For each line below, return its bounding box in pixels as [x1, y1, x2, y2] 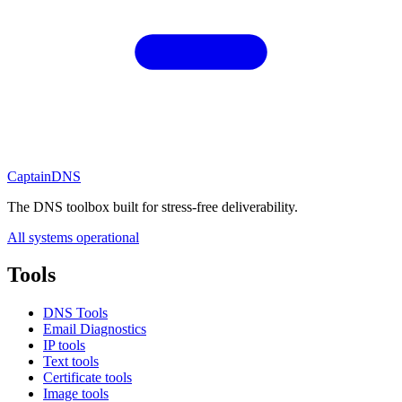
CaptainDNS [7, 168, 81, 184]
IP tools [43, 337, 85, 354]
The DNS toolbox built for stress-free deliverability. [7, 198, 298, 214]
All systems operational [7, 229, 139, 245]
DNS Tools [43, 305, 108, 321]
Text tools [43, 354, 99, 370]
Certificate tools [43, 370, 132, 386]
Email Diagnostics [43, 321, 146, 337]
